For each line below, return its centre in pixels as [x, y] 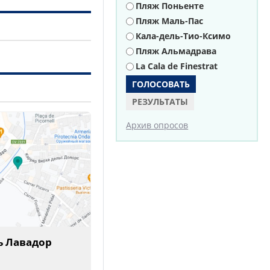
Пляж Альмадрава [176, 51]
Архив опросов [157, 125]
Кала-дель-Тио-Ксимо [184, 36]
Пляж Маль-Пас [170, 21]
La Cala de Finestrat [177, 66]
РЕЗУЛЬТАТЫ [160, 102]
